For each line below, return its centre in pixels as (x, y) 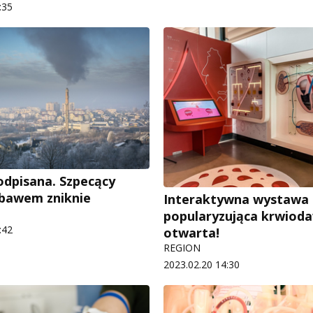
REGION (182, 247)
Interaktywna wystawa (236, 199)
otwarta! (191, 232)
